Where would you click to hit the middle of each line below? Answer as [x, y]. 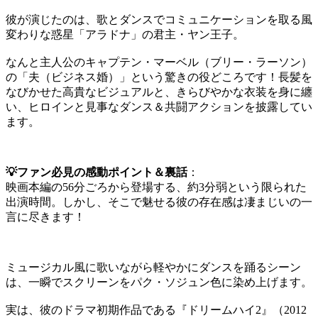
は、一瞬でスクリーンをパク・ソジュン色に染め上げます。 [159, 283]
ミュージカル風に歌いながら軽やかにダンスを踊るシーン [153, 268]
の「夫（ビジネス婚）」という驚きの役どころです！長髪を [159, 77]
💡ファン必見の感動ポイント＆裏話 [97, 172]
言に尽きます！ [45, 217]
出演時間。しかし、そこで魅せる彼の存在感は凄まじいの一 [159, 202]
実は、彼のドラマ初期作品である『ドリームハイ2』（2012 [156, 310]
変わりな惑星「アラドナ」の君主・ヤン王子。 [125, 35]
